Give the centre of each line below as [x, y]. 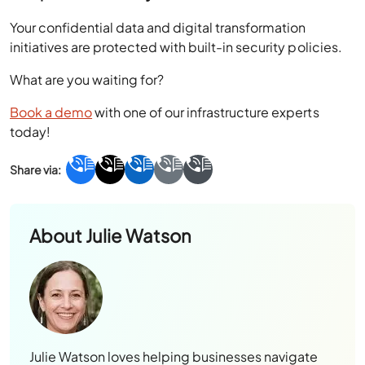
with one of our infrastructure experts [206, 112]
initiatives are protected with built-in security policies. [178, 46]
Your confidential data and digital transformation [158, 27]
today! [32, 131]
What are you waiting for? [87, 79]
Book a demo [51, 112]
